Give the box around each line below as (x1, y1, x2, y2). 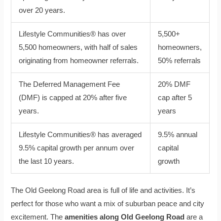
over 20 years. (19, 6, 66, 14)
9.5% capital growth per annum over (19, 144, 135, 152)
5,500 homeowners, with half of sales (19, 43, 138, 51)
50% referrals (158, 56, 201, 65)
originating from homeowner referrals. (19, 56, 139, 65)
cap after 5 (158, 93, 192, 102)
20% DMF (158, 80, 191, 88)
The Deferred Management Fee (19, 80, 120, 88)
